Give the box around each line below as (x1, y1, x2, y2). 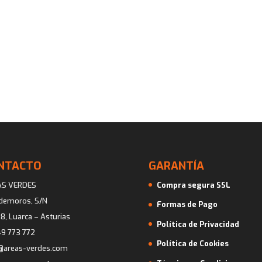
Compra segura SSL (156, 180, 230, 190)
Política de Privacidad (156, 219, 239, 229)
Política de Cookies (156, 239, 229, 249)
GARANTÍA (148, 158, 204, 173)
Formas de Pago (156, 199, 218, 209)
